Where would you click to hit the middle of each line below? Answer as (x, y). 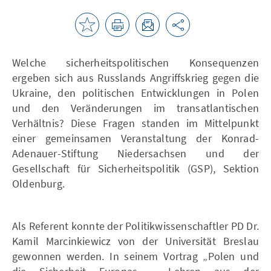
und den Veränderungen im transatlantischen (135, 108)
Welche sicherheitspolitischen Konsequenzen (135, 62)
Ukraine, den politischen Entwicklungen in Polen (135, 93)
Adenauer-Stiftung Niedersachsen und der (135, 153)
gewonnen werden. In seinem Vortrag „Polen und (135, 256)
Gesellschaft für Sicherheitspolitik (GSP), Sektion (135, 168)
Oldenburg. (38, 183)
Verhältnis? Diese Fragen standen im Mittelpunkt (135, 123)
